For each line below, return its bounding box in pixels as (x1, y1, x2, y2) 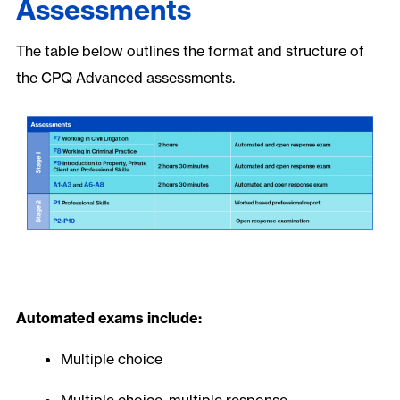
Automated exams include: (15, 308, 202, 327)
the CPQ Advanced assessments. (15, 68, 235, 87)
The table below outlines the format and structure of (15, 41, 364, 60)
